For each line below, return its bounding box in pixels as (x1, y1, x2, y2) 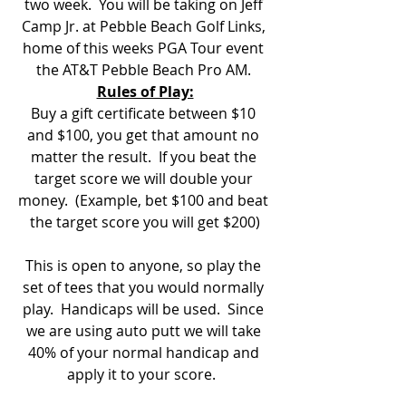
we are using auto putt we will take (25, 321, 265, 341)
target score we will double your (34, 169, 256, 188)
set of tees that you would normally (23, 277, 267, 297)
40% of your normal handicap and (27, 343, 263, 362)
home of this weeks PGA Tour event (23, 38, 267, 58)
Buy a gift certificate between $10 (31, 103, 259, 123)
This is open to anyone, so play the (25, 256, 265, 275)
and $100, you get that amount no (27, 125, 263, 145)
